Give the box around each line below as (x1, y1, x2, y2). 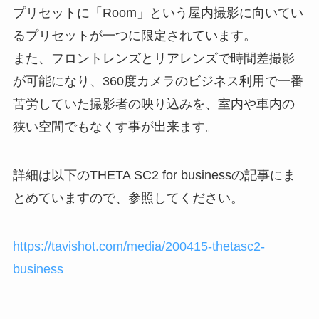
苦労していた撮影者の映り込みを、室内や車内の (12, 97, 295, 112)
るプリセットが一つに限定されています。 (12, 28, 256, 43)
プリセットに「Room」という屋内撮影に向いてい (12, 6, 303, 21)
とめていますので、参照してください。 (12, 191, 244, 206)
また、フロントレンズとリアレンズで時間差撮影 (12, 51, 295, 66)
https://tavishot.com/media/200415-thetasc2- (12, 239, 265, 253)
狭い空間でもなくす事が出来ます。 (12, 120, 218, 135)
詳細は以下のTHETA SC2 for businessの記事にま (12, 168, 296, 183)
